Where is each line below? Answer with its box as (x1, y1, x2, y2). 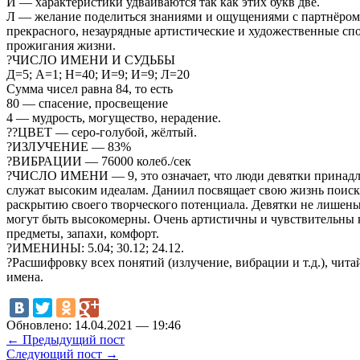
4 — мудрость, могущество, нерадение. (6, 110, 221, 125)
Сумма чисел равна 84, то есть (6, 81, 173, 96)
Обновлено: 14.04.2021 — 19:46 (6, 317, 181, 332)
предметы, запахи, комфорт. (6, 226, 159, 240)
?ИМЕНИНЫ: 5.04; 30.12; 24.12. (6, 240, 184, 255)
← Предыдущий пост (6, 332, 125, 346)
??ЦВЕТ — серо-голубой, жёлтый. (6, 125, 197, 139)
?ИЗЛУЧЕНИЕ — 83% (6, 139, 131, 153)
